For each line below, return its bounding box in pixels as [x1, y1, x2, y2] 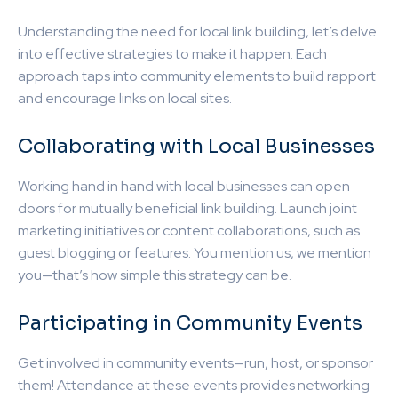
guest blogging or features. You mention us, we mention [18, 243, 371, 262]
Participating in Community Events [18, 310, 362, 335]
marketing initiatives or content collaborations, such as [18, 220, 360, 240]
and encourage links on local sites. [18, 88, 232, 107]
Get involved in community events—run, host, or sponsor [18, 353, 373, 372]
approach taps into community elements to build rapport [18, 66, 376, 85]
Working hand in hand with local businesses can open [18, 176, 350, 195]
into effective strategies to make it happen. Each [18, 44, 327, 63]
